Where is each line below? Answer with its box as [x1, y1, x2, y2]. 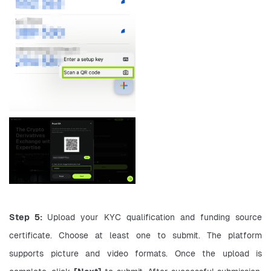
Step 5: [9, 212, 48, 223]
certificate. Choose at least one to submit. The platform [9, 230, 262, 241]
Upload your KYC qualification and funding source [47, 212, 262, 223]
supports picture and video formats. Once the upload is [9, 248, 262, 260]
